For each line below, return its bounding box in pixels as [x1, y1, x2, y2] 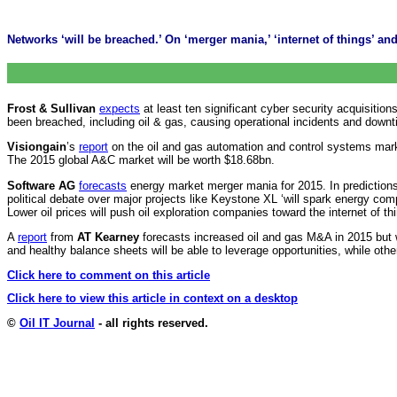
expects [99, 101, 140, 115]
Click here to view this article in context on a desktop [7, 291, 298, 305]
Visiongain [7, 140, 66, 154]
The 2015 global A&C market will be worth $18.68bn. [7, 153, 275, 167]
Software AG [7, 178, 75, 192]
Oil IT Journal [19, 316, 95, 331]
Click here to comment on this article [7, 269, 210, 283]
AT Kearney [77, 230, 139, 244]
